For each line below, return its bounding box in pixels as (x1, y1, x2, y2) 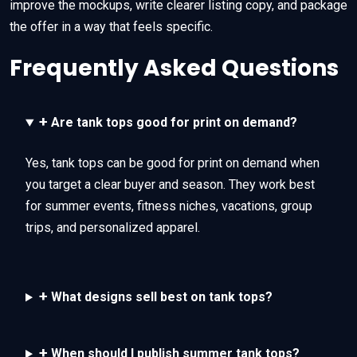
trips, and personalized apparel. (25, 220, 200, 236)
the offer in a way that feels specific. (10, 19, 213, 35)
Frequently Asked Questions (10, 53, 339, 84)
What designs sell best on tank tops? (47, 289, 273, 305)
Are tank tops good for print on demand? (47, 115, 297, 131)
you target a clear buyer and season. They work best (25, 177, 315, 193)
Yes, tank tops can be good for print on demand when (25, 155, 320, 171)
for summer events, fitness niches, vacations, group (25, 198, 312, 214)
